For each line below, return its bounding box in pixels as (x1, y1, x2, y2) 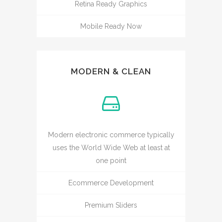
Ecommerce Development (68, 178, 154, 187)
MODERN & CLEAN (71, 66, 151, 76)
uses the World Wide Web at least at (52, 143, 170, 152)
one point (96, 156, 126, 165)
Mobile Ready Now (80, 22, 142, 30)
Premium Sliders (85, 201, 137, 209)
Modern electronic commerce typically (48, 130, 174, 139)
